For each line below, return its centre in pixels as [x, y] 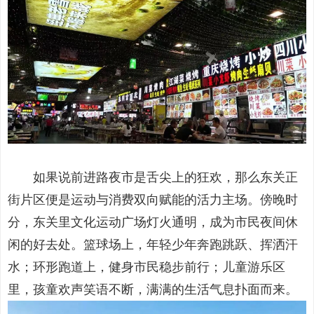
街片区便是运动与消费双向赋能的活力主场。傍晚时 [153, 199]
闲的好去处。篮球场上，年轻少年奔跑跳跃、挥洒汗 [153, 244]
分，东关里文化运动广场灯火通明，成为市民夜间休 [153, 222]
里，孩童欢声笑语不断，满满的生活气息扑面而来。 [153, 289]
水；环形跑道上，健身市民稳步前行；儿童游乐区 [146, 267]
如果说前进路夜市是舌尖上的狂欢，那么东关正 [153, 177]
